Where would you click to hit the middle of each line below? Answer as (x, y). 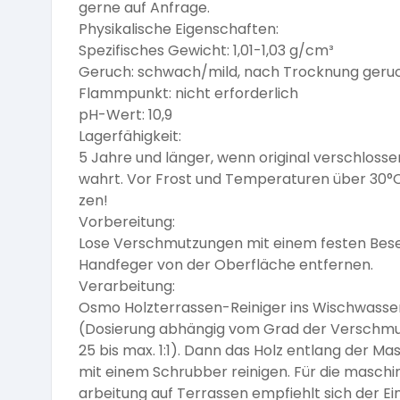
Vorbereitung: (127, 222)
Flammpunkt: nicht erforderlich (188, 94)
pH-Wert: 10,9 (125, 115)
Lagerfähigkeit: (130, 137)
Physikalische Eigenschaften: (179, 29)
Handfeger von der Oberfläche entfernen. (226, 265)
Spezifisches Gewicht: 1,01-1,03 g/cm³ (206, 51)
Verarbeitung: (127, 287)
